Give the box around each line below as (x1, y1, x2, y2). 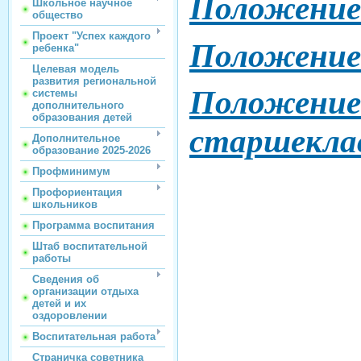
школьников (32, 198, 98, 210)
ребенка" (32, 42, 79, 54)
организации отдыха (32, 285, 139, 297)
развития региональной (32, 75, 156, 87)
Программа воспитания (32, 219, 155, 231)
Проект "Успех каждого (32, 30, 151, 42)
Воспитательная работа (32, 330, 156, 342)
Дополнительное (32, 132, 120, 144)
